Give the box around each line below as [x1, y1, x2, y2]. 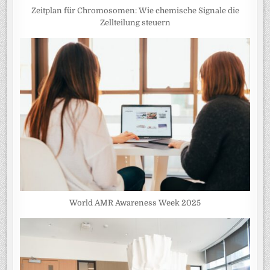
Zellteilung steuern [99, 17, 171, 27]
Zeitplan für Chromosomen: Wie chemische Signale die [31, 5, 239, 15]
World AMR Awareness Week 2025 [69, 198, 201, 207]
